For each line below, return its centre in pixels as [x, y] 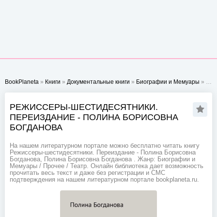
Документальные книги [98, 82]
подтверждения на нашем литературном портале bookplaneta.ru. [104, 180]
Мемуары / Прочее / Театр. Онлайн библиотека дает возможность [107, 166]
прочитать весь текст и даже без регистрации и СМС [87, 173]
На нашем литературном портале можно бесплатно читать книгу [105, 146]
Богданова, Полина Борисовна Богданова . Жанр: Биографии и [102, 159]
